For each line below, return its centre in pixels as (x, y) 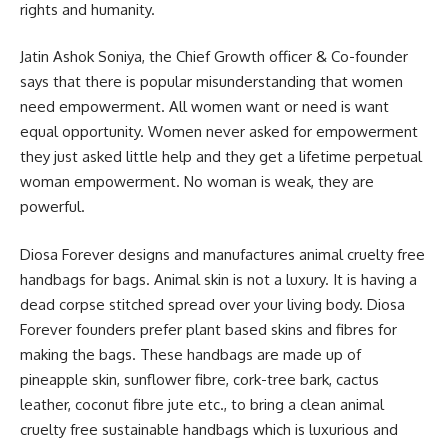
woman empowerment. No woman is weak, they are (197, 182)
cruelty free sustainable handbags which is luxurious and (209, 429)
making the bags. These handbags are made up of (190, 354)
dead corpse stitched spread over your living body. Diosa (212, 304)
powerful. (52, 207)
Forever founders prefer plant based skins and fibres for (208, 329)
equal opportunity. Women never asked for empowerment (219, 132)
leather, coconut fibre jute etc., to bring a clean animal (202, 404)
